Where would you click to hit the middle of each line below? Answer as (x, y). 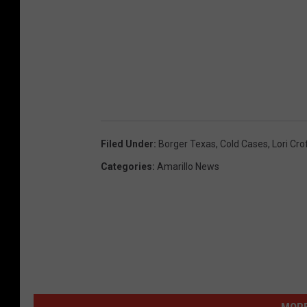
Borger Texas (187, 144)
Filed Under (127, 144)
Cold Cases (244, 144)
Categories (126, 166)
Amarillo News (188, 166)
